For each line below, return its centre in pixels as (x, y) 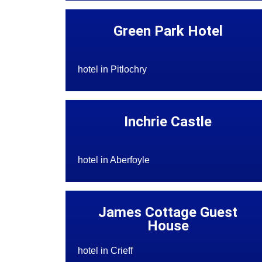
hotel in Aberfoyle (113, 160)
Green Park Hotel (168, 31)
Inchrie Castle (168, 122)
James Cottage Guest (168, 213)
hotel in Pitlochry (112, 70)
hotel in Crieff (105, 251)
